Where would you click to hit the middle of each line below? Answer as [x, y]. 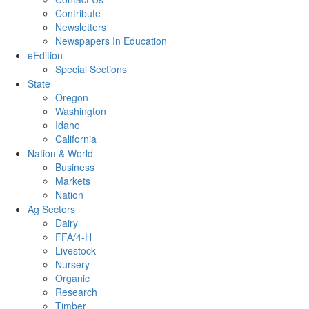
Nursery [72, 265]
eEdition [45, 56]
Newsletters [81, 27]
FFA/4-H [73, 237]
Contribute [78, 13]
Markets [73, 181]
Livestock [76, 251]
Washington [81, 111]
